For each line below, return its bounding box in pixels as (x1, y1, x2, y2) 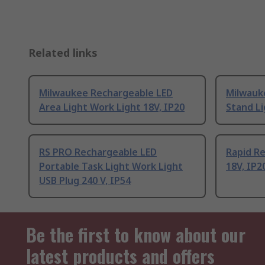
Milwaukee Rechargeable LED (39, 86, 173, 100)
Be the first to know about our (26, 221, 245, 248)
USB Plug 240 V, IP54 (39, 174, 131, 188)
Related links (28, 46, 98, 60)
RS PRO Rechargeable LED (39, 146, 157, 159)
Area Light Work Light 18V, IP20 (39, 101, 185, 114)
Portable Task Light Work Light (39, 160, 183, 173)
